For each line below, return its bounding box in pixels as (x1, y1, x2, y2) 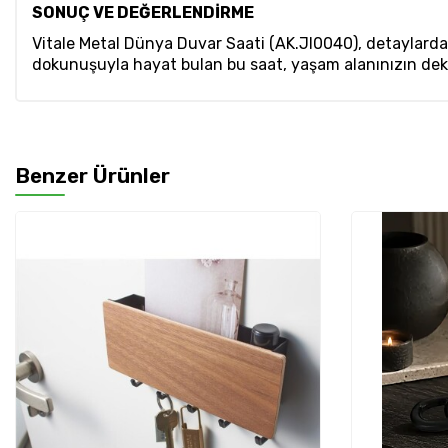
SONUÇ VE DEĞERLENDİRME (32, 3, 254, 23)
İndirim (280, 244, 300, 254)
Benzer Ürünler (15, 163, 170, 189)
